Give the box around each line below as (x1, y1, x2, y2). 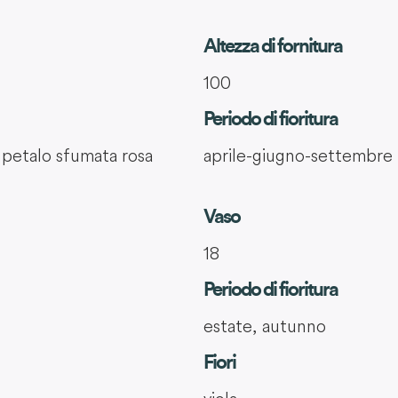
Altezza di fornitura (203, 36, 342, 57)
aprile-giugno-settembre (203, 144, 393, 167)
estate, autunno (203, 314, 326, 338)
